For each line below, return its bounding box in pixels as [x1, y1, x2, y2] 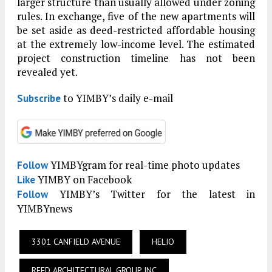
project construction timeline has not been [17, 51, 255, 66]
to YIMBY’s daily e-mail [61, 91, 173, 106]
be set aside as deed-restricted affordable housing [17, 23, 255, 38]
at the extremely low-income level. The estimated [17, 37, 255, 52]
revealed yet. [17, 65, 78, 80]
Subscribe [17, 92, 61, 106]
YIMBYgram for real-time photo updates [48, 158, 240, 172]
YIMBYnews [17, 202, 72, 216]
